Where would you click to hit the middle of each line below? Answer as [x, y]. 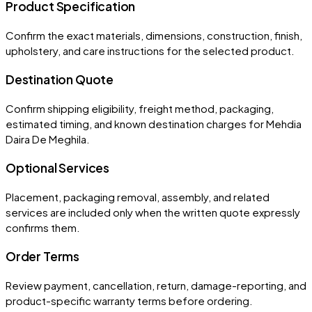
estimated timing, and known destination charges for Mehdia [154, 123]
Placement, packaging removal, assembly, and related [138, 196]
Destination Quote [60, 80]
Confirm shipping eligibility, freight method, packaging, [140, 108]
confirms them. [43, 227]
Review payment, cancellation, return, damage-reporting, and [156, 285]
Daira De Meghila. [48, 139]
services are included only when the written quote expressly [153, 212]
